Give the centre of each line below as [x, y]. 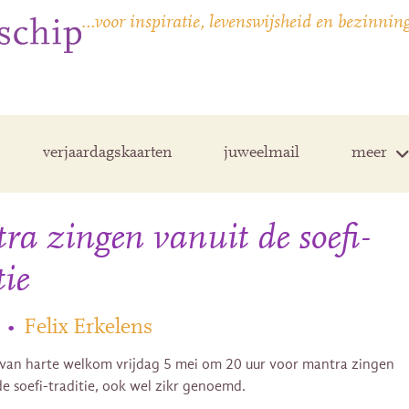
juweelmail [262, 154]
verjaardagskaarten [107, 154]
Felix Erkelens [88, 328]
